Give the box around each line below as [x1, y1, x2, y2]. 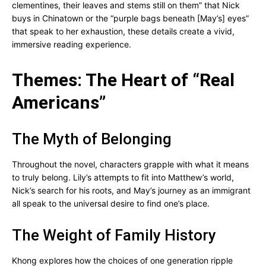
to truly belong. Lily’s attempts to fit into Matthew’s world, [12, 172, 234, 182]
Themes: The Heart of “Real [12, 69, 235, 90]
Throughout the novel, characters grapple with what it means [12, 159, 249, 169]
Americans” [12, 92, 106, 113]
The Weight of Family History [12, 226, 216, 244]
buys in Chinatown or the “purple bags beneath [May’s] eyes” [12, 13, 249, 23]
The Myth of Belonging [12, 130, 172, 148]
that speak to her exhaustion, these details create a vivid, [12, 26, 235, 36]
